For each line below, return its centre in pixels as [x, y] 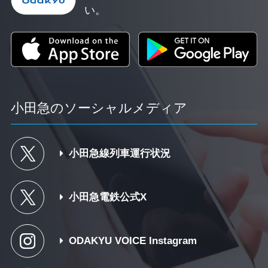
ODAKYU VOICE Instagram [133, 240]
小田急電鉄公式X [108, 197]
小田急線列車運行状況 [120, 154]
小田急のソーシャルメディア [99, 108]
